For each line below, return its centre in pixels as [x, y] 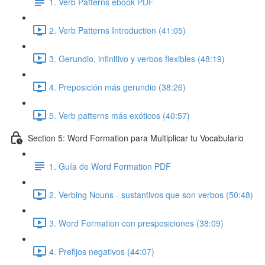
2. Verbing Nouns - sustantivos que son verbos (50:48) [151, 194]
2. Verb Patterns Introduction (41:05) [117, 30]
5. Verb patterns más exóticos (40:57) [119, 115]
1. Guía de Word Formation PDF [110, 166]
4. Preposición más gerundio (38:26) [117, 87]
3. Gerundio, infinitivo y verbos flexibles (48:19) [137, 58]
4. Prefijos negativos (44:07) [102, 251]
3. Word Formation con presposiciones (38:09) [136, 223]
